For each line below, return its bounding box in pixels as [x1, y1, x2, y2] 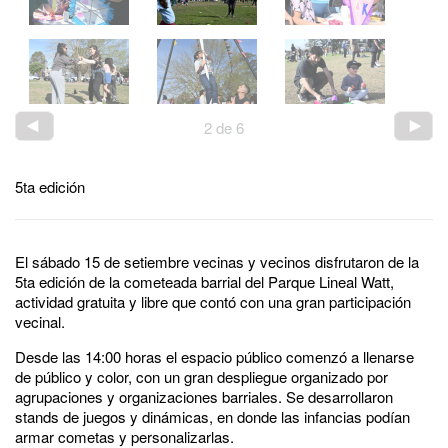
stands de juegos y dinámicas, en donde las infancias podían [15, 405, 410, 427]
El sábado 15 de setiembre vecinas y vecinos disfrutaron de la [15, 250, 419, 272]
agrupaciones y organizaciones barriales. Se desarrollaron [15, 385, 393, 407]
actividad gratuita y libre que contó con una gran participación [15, 290, 411, 312]
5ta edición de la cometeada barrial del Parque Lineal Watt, [15, 270, 394, 292]
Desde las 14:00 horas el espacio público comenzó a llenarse [15, 345, 414, 367]
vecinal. [15, 310, 65, 332]
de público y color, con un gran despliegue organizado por [15, 365, 388, 387]
